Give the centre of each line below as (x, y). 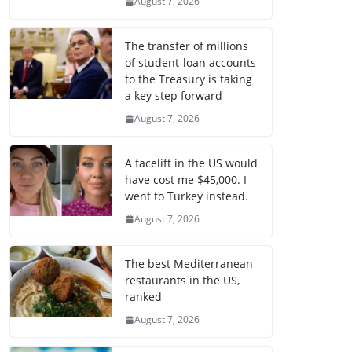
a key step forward (174, 96)
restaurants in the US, (182, 280)
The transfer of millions (187, 46)
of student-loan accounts (191, 63)
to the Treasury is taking (189, 79)
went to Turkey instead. (187, 196)
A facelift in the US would (191, 163)
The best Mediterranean (189, 264)
